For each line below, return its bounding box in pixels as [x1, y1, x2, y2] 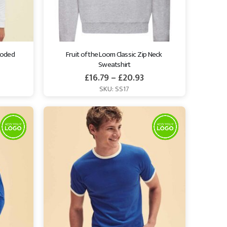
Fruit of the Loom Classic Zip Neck [66, 48, 163, 61]
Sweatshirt [98, 58, 131, 71]
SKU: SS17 [99, 83, 130, 95]
